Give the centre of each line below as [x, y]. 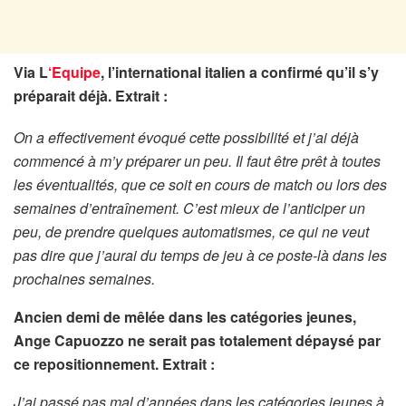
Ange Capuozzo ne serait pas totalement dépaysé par [197, 340]
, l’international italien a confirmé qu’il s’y [240, 72]
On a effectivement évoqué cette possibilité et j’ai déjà [186, 137]
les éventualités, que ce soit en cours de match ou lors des [200, 184]
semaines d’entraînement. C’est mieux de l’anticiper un [189, 208]
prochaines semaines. [86, 278]
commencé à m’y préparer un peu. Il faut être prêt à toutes [197, 160]
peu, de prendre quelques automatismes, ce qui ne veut [191, 231]
